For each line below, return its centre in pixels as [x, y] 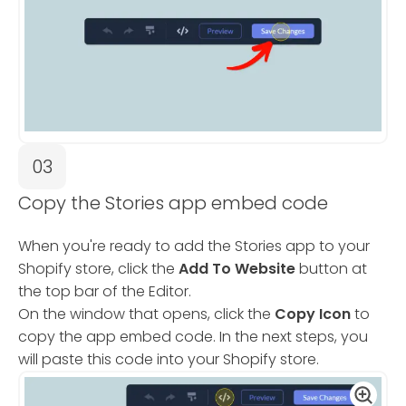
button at [331, 269]
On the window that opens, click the [146, 314]
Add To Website [237, 269]
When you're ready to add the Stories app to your [194, 246]
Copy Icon [313, 314]
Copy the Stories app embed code [173, 203]
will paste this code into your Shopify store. [169, 360]
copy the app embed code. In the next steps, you [193, 337]
